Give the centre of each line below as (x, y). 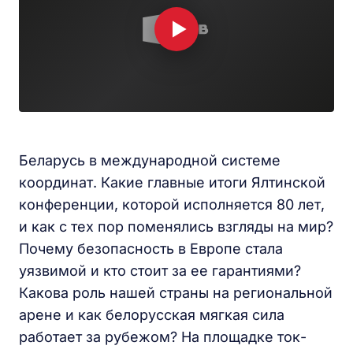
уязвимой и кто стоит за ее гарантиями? (160, 271)
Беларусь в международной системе (150, 160)
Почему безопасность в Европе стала (151, 249)
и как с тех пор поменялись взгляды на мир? (176, 227)
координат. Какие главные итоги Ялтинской (172, 182)
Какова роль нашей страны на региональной (176, 293)
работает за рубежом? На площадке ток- (163, 337)
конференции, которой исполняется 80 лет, (172, 204)
